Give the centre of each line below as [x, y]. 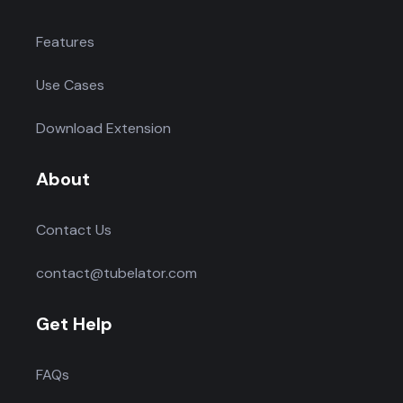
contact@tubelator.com [117, 273]
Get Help [75, 323]
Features [66, 41]
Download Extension [104, 128]
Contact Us [74, 229]
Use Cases [71, 85]
